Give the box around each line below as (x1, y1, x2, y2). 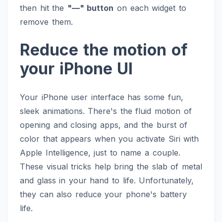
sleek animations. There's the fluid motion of (20, 106, 192, 116)
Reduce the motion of (20, 40, 188, 60)
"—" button (67, 3, 114, 13)
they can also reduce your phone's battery (20, 189, 187, 200)
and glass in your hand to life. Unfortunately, (20, 175, 194, 186)
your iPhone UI (20, 59, 133, 79)
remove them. (20, 17, 73, 27)
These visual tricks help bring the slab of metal (20, 162, 202, 172)
